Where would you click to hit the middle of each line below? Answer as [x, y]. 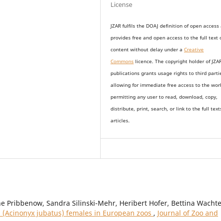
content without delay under [145, 50]
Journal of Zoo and [188, 213]
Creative [194, 50]
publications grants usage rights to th [156, 74]
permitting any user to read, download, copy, [164, 97]
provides [122, 38]
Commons [122, 62]
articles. [120, 121]
